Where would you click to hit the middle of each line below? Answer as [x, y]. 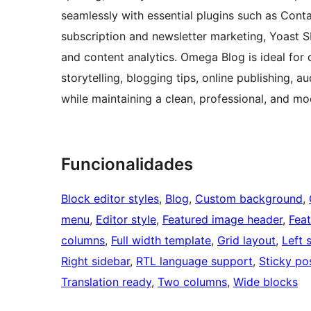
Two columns [192, 282]
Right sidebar [95, 261]
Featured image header [222, 220]
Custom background [249, 199]
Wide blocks [266, 282]
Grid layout [246, 241]
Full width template [161, 241]
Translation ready [106, 282]
